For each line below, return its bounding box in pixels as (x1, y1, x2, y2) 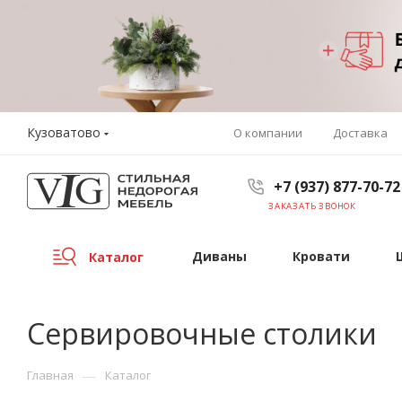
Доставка (333, 124, 388, 141)
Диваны (191, 248, 247, 265)
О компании (233, 124, 302, 141)
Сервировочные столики (27, 314, 377, 353)
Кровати (293, 248, 350, 265)
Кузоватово (27, 124, 100, 141)
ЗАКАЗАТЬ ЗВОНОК (268, 200, 356, 213)
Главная (27, 367, 74, 383)
